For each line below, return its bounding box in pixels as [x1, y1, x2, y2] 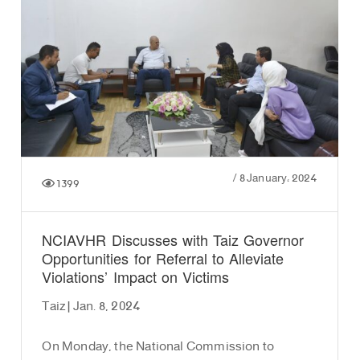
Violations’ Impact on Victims [42, 264, 229, 292]
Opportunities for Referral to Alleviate [42, 246, 284, 274]
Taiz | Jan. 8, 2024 [42, 292, 141, 322]
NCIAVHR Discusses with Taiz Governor [42, 227, 305, 256]
